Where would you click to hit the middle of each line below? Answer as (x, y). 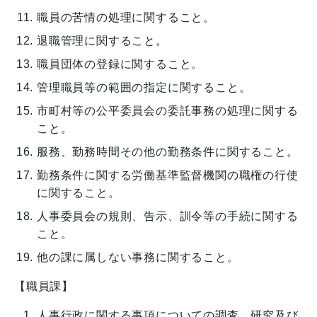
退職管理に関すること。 (102, 40)
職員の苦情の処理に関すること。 (126, 17)
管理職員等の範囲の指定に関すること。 (144, 87)
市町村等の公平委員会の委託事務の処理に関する (168, 110)
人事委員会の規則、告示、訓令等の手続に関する (168, 216)
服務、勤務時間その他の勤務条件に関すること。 (168, 151)
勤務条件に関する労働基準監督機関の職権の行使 (168, 175)
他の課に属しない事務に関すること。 (138, 257)
